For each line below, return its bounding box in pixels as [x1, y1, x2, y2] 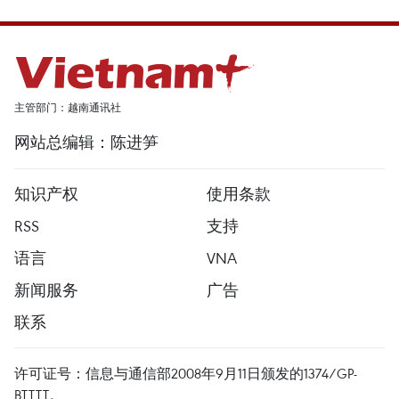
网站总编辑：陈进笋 [14, 132, 159, 153]
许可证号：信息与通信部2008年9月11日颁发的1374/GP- [14, 364, 357, 383]
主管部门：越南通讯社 [14, 101, 121, 115]
